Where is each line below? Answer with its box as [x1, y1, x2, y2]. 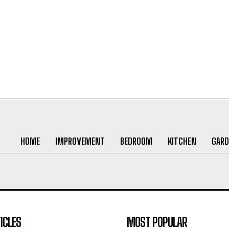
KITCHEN [167, 135, 196, 147]
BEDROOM [120, 135, 152, 147]
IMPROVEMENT [55, 135, 105, 147]
